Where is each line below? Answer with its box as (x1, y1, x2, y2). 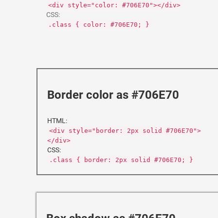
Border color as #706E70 (47, 88, 179, 102)
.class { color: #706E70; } (48, 21, 149, 28)
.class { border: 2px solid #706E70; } (49, 156, 193, 163)
